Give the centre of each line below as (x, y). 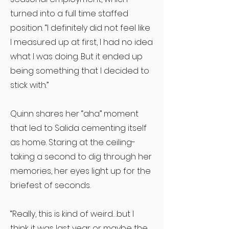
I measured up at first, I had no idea (82, 42)
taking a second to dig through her (81, 157)
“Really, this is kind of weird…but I (72, 214)
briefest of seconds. (50, 185)
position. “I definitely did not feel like (80, 28)
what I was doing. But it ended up (76, 56)
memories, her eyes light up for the (81, 171)
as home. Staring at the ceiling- (73, 142)
